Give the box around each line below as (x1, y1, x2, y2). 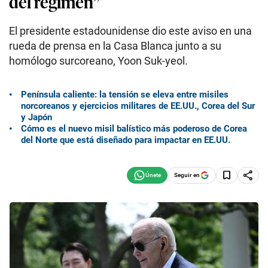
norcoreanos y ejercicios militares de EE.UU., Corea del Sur (21, 100, 255, 111)
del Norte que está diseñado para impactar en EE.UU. (21, 134, 230, 145)
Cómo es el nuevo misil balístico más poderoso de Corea (21, 123, 247, 134)
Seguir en (174, 171, 200, 178)
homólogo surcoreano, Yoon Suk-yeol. (9, 54, 188, 67)
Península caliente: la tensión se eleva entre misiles (21, 89, 229, 100)
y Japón (21, 111, 52, 123)
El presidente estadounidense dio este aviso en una (9, 25, 252, 37)
